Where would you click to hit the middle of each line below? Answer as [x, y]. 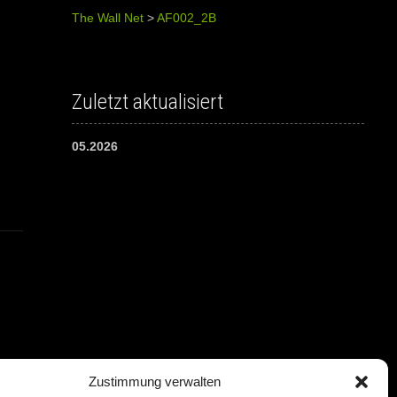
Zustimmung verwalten [155, 381]
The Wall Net [107, 18]
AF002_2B [186, 18]
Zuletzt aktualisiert [147, 102]
